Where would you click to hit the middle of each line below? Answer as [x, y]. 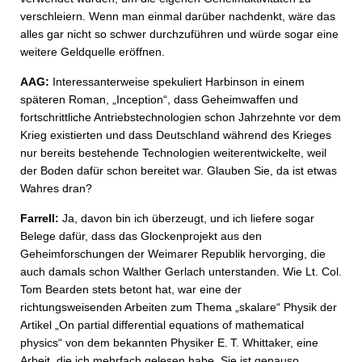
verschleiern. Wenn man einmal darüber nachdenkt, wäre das [178, 16]
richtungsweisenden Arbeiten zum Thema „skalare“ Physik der [179, 307]
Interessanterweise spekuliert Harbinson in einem [177, 82]
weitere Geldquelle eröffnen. [93, 52]
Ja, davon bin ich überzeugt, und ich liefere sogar [187, 218]
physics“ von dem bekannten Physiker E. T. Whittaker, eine [169, 343]
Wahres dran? [56, 188]
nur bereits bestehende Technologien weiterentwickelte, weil [173, 153]
